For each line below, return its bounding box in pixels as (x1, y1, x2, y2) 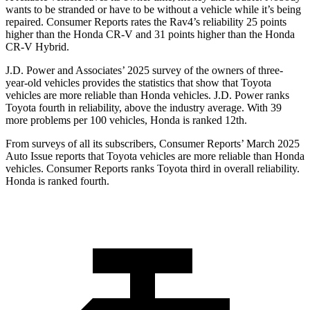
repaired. (6, 16, 46, 28)
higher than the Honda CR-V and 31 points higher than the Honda (6, 28, 295, 41)
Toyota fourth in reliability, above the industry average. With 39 (6, 102, 282, 114)
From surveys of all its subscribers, (6, 138, 159, 150)
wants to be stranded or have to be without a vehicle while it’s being (6, 3, 301, 16)
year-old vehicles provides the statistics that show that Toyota (6, 77, 271, 89)
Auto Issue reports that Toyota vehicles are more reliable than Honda (6, 150, 304, 163)
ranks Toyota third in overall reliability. (128, 163, 300, 175)
